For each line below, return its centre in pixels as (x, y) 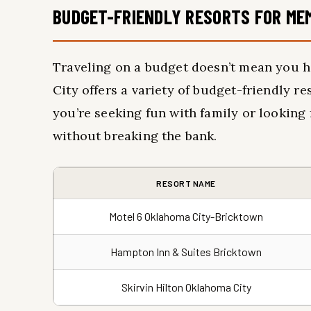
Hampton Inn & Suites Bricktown (186, 252)
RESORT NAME (186, 183)
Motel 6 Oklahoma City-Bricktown (186, 216)
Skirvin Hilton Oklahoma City (186, 287)
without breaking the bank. (135, 136)
